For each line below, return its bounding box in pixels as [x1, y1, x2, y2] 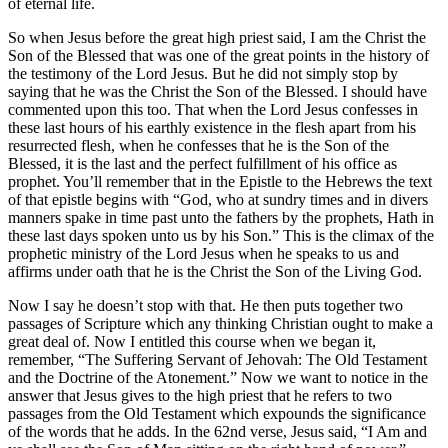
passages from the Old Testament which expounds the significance [8, 404, 426, 422]
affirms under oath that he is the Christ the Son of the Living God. [8, 262, 422, 280]
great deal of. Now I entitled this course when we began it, [8, 332, 376, 350]
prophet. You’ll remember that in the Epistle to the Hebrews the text [8, 172, 432, 190]
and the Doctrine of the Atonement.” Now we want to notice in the [8, 368, 428, 386]
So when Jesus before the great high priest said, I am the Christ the [8, 28, 426, 46]
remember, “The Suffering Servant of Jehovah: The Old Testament [8, 350, 427, 368]
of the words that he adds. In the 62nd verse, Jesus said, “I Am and [8, 422, 427, 440]
